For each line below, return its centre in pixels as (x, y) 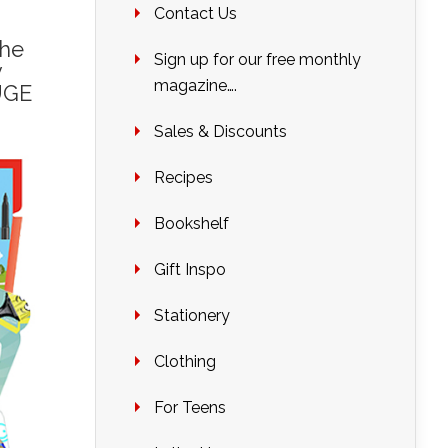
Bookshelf (191, 223)
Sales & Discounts (220, 131)
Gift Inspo (190, 269)
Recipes (183, 177)
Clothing (185, 361)
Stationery (192, 315)
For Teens (190, 407)
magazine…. (195, 85)
